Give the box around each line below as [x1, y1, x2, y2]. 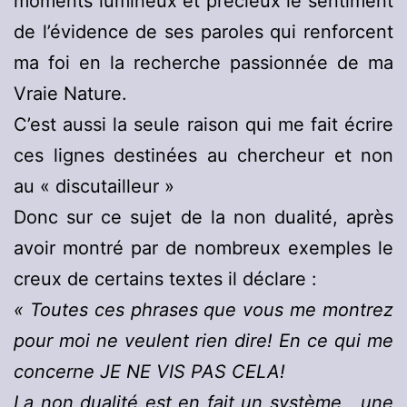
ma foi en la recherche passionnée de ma [14, 52, 393, 74]
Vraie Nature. [14, 83, 127, 105]
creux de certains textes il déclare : [14, 268, 317, 291]
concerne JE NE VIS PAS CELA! [14, 361, 285, 383]
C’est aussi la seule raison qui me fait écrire [14, 114, 393, 136]
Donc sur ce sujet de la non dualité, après [14, 206, 393, 229]
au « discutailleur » [14, 175, 174, 198]
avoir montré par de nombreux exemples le [14, 237, 393, 260]
